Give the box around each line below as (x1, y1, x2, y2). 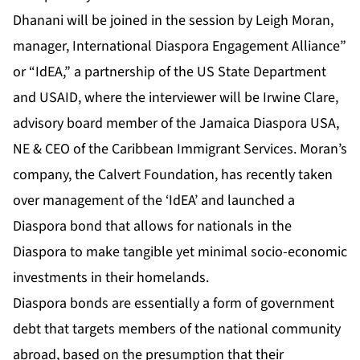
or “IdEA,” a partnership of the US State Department (13, 62, 326, 83)
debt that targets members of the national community (13, 319, 341, 340)
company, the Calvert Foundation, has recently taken (13, 165, 333, 186)
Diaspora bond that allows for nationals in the (13, 216, 292, 237)
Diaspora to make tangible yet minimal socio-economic (13, 242, 347, 263)
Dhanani (13, 10, 63, 31)
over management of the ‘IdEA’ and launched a (13, 190, 295, 211)
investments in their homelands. (13, 268, 209, 288)
